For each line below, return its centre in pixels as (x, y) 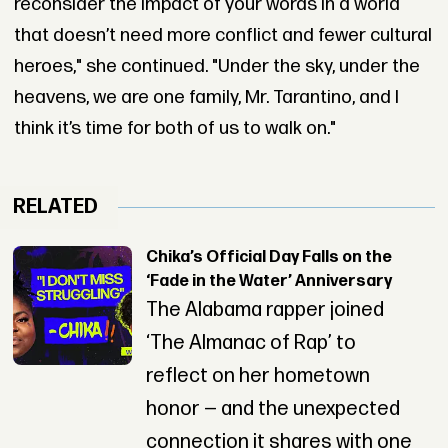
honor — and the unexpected (272, 409)
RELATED (56, 206)
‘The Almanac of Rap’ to (250, 343)
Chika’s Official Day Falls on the (268, 258)
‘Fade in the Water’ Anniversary (268, 282)
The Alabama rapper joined (264, 310)
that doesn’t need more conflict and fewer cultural (222, 35)
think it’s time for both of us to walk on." (174, 128)
